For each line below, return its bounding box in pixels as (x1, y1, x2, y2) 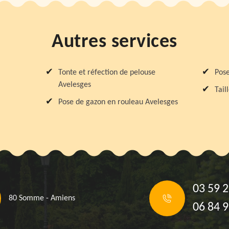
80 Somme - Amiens (8, 194, 75, 202)
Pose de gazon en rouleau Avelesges (58, 98, 178, 106)
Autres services (52, 32, 177, 52)
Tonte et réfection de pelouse (58, 68, 156, 77)
